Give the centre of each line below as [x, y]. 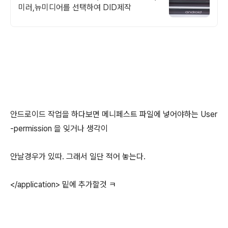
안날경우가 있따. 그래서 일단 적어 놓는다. [78, 156]
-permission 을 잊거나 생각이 [59, 129]
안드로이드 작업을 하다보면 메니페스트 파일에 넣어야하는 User [114, 114]
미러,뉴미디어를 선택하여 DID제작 [75, 7]
